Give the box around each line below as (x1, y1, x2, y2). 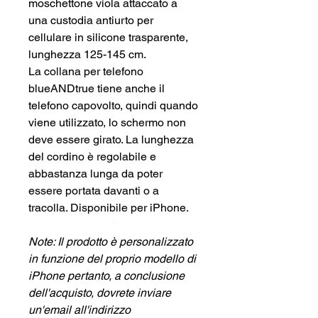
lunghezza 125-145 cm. (28, 48, 146, 61)
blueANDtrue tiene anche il (28, 82, 165, 95)
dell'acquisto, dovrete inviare (28, 286, 171, 300)
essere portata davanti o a (28, 184, 159, 197)
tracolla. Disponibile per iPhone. (28, 201, 189, 214)
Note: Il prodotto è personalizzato (28, 235, 193, 248)
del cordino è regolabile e (28, 150, 156, 163)
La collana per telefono (28, 65, 143, 78)
